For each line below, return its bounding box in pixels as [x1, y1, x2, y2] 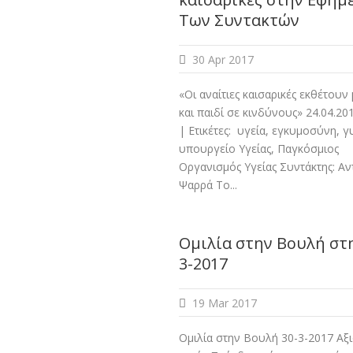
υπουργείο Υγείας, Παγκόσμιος [179, 141, 339, 156]
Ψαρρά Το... [179, 177, 237, 192]
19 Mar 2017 [192, 295, 257, 310]
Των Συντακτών [179, 9, 299, 31]
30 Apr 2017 [192, 52, 254, 67]
